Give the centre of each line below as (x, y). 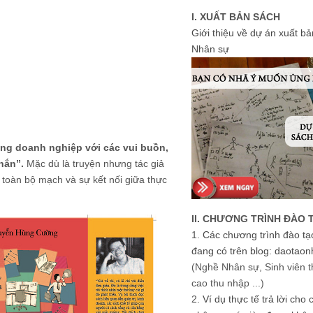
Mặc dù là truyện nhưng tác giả (94, 163)
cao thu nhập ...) (228, 283)
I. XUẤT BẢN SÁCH (236, 16)
